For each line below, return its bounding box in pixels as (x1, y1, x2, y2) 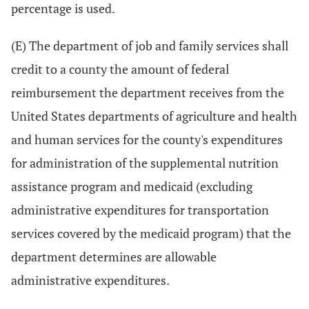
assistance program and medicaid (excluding (11, 178, 252, 195)
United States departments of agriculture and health (11, 108, 297, 124)
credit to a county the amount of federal (11, 61, 229, 77)
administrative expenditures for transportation (11, 201, 269, 218)
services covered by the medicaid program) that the (11, 225, 291, 241)
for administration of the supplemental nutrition (11, 154, 279, 171)
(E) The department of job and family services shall (11, 37, 288, 54)
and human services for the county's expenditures (11, 131, 283, 148)
